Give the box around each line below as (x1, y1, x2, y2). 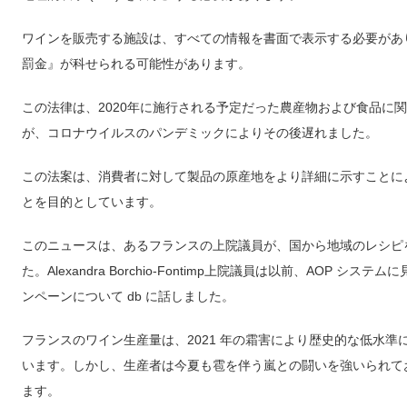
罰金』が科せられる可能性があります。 (22, 56, 251, 71)
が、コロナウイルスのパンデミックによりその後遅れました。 (22, 125, 378, 140)
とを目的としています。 (22, 194, 162, 209)
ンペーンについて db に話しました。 (22, 289, 234, 303)
